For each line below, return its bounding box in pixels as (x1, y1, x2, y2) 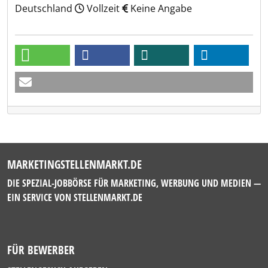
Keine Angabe (128, 2, 192, 15)
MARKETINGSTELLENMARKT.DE (7, 156, 142, 172)
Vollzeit (84, 2, 122, 15)
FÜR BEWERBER (7, 242, 75, 258)
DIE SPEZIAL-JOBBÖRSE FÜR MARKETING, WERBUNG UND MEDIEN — (7, 176, 261, 190)
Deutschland (15, 2, 75, 15)
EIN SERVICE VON (7, 191, 74, 204)
